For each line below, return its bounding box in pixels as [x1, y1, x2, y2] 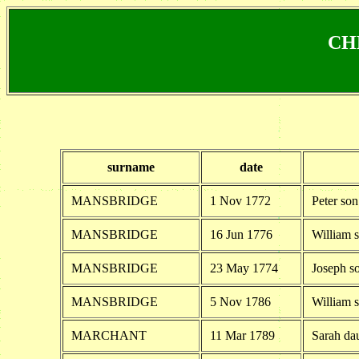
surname [107, 159, 155, 174]
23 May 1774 [209, 260, 278, 275]
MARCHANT [71, 328, 147, 342]
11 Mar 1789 [209, 328, 275, 342]
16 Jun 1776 [209, 227, 272, 241]
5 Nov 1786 [209, 294, 271, 309]
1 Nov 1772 [209, 193, 271, 208]
